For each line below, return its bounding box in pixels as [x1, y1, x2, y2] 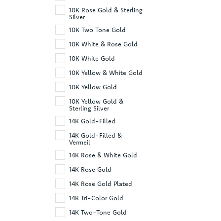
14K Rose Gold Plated [69, 179, 132, 187]
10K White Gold [69, 54, 115, 62]
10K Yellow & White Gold [69, 68, 143, 76]
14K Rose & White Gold [69, 150, 137, 159]
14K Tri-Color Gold [69, 193, 123, 202]
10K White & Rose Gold [69, 39, 138, 48]
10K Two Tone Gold [69, 25, 126, 34]
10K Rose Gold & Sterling [69, 5, 143, 14]
